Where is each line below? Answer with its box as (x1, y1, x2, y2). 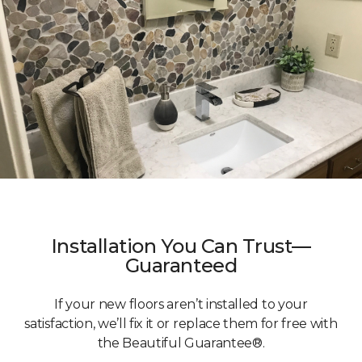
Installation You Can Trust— (50, 234, 312, 259)
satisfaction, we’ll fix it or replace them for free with (24, 316, 338, 332)
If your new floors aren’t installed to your (54, 297, 308, 313)
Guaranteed (124, 254, 238, 278)
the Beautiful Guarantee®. (97, 335, 265, 351)
